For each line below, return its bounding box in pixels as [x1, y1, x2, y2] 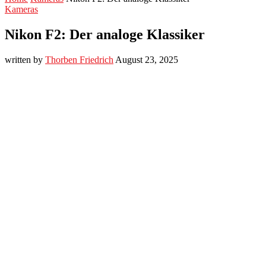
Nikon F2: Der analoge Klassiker [5, 26, 205, 42]
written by [5, 54, 45, 65]
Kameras [5, 4, 38, 14]
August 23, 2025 [115, 54, 178, 65]
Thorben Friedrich [45, 54, 113, 65]
